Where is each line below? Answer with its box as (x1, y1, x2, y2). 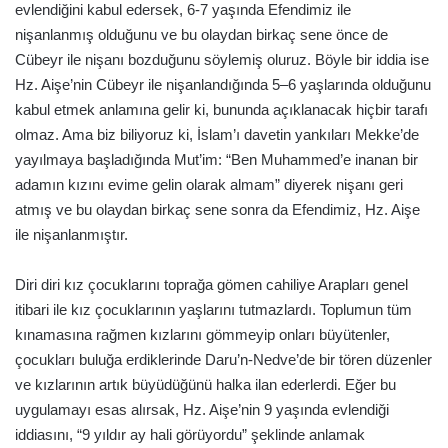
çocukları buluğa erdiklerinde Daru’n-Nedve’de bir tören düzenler (15, 350, 432, 368)
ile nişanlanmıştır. (15, 225, 128, 243)
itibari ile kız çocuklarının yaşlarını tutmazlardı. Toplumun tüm (15, 300, 412, 318)
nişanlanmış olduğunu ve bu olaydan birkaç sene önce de (15, 25, 388, 43)
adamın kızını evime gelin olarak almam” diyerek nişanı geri (15, 175, 403, 193)
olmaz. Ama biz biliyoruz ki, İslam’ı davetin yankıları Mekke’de (15, 125, 419, 143)
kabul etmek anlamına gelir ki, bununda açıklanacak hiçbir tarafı (15, 100, 428, 118)
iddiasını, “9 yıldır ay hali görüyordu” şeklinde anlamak (15, 425, 365, 443)
